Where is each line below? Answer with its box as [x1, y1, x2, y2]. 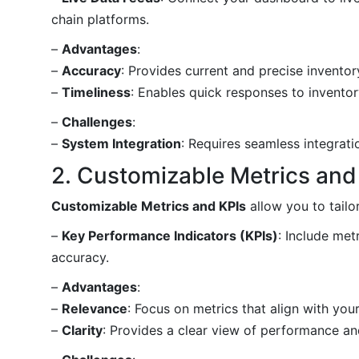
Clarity [62, 321, 103, 338]
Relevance [62, 300, 127, 317]
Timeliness [62, 83, 131, 100]
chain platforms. [51, 10, 149, 27]
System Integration [62, 135, 181, 151]
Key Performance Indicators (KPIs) [62, 227, 278, 244]
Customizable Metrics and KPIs [51, 197, 246, 214]
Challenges [62, 113, 132, 130]
